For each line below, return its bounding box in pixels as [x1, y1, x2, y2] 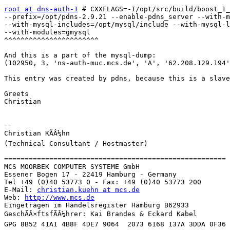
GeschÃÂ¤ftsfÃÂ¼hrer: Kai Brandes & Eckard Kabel [4, 210, 197, 218]
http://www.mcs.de [25, 194, 94, 202]
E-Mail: [4, 186, 37, 194]
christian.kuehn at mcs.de [37, 186, 140, 194]
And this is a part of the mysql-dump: [4, 51, 156, 60]
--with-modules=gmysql [4, 28, 90, 36]
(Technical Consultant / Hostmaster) [4, 140, 148, 148]
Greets [4, 90, 29, 98]
